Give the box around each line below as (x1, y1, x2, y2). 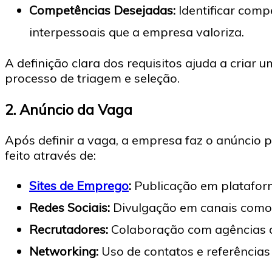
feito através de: (5, 148, 96, 163)
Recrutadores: (29, 222, 108, 237)
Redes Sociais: (29, 200, 110, 216)
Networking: (29, 243, 98, 259)
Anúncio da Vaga (19, 100, 132, 118)
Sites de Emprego (29, 178, 129, 194)
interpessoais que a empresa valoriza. (29, 24, 244, 40)
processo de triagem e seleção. (5, 70, 180, 86)
